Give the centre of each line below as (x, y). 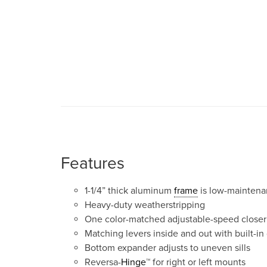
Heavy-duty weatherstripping (145, 205)
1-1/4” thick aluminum (129, 191)
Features (93, 163)
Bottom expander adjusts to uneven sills (167, 248)
